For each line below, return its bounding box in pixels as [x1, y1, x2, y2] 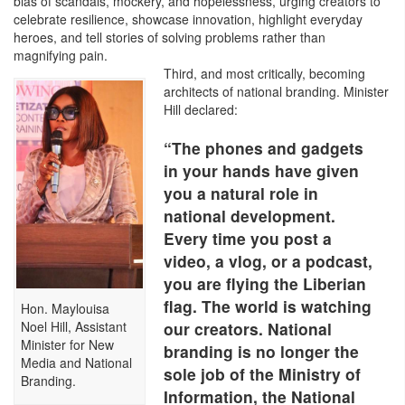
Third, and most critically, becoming [163, 64, 365, 83]
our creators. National [163, 317, 332, 341]
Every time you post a [163, 227, 332, 250]
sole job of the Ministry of [163, 363, 361, 386]
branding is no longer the [163, 340, 359, 363]
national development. [163, 204, 335, 228]
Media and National [21, 353, 132, 372]
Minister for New [21, 335, 114, 354]
